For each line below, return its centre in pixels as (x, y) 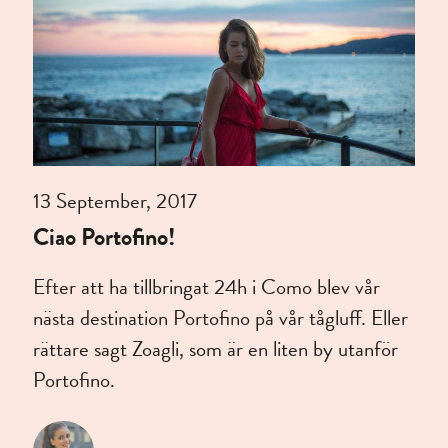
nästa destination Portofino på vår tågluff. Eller (221, 318)
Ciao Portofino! (104, 237)
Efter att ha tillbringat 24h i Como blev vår (207, 287)
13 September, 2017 (115, 201)
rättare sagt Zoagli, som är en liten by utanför (216, 349)
